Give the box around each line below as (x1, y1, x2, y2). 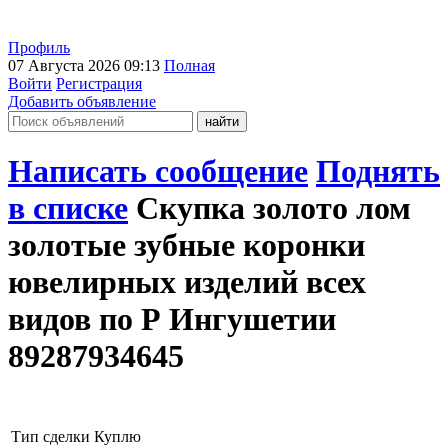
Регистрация (56, 75, 142, 92)
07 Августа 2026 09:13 (8, 57, 164, 74)
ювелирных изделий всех (8, 264, 366, 301)
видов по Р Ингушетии (8, 301, 336, 338)
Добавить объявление (8, 93, 156, 110)
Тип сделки (11, 427, 90, 445)
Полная (164, 57, 215, 74)
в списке (8, 190, 128, 227)
